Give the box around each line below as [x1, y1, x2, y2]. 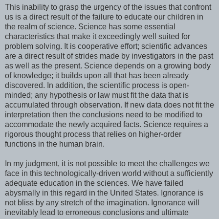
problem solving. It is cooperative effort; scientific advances [5, 42, 207, 51]
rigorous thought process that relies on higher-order [5, 130, 181, 139]
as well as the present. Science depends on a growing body [5, 62, 211, 70]
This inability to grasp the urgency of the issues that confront [5, 3, 211, 12]
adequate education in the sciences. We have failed [5, 179, 183, 188]
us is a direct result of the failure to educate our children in [5, 13, 203, 22]
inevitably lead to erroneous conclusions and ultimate [5, 208, 189, 217]
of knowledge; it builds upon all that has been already [5, 71, 189, 80]
